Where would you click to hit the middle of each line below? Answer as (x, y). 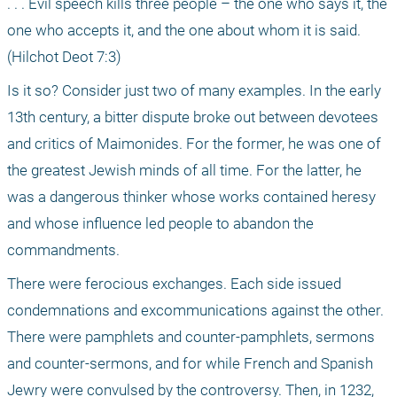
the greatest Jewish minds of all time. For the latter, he (184, 171)
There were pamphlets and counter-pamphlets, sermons (191, 337)
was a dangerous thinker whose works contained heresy (191, 197)
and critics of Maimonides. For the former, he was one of (194, 144)
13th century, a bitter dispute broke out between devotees (193, 117)
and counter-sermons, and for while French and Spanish (190, 364)
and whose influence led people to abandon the (160, 224)
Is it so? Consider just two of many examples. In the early (194, 91)
